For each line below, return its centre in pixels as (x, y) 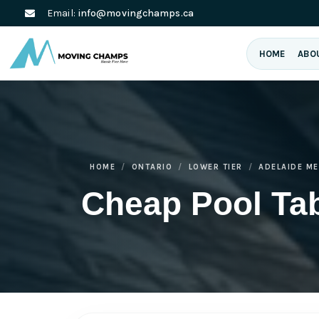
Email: (62, 13)
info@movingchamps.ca (135, 13)
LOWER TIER (215, 167)
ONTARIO (152, 167)
